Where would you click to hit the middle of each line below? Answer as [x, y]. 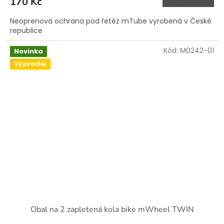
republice [26, 30]
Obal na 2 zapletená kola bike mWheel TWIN [112, 210]
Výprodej [30, 64]
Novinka [28, 51]
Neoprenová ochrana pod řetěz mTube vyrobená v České [111, 21]
